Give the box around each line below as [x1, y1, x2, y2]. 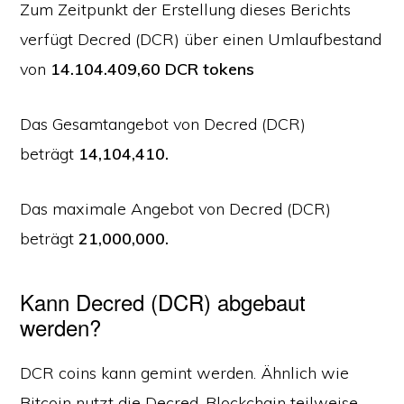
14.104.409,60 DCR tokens [50, 59, 255, 79]
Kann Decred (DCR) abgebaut [20, 286, 307, 317]
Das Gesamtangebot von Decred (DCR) [20, 114, 307, 134]
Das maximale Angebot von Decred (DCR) [20, 198, 332, 219]
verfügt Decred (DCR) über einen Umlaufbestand [20, 29, 382, 50]
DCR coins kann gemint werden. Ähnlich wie [20, 363, 350, 383]
